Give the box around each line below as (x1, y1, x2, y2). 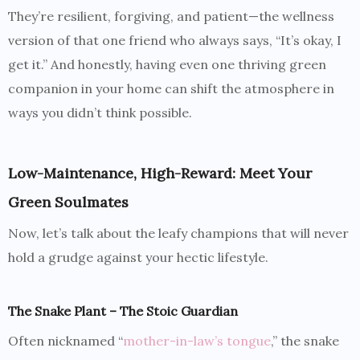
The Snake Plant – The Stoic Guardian (8, 303, 238, 320)
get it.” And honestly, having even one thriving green (8, 56, 326, 73)
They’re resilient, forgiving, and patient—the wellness (8, 8, 334, 25)
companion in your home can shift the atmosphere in (8, 80, 334, 97)
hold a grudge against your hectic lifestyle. (8, 249, 268, 266)
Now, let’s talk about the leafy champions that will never (8, 225, 349, 242)
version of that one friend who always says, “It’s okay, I (8, 32, 342, 49)
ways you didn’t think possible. (8, 104, 192, 121)
